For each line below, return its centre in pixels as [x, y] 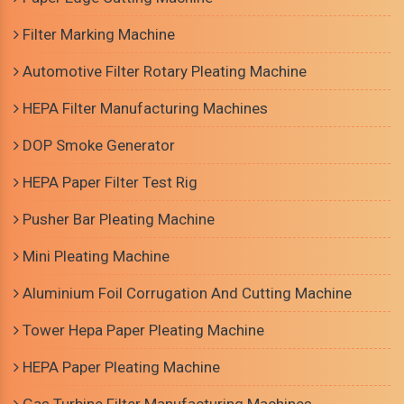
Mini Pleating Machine [94, 257]
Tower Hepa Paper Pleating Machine [142, 331]
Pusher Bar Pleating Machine [117, 220]
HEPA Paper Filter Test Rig [108, 183]
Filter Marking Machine [97, 35]
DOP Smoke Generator [97, 146]
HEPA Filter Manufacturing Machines [143, 109]
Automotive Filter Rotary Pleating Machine [163, 72]
